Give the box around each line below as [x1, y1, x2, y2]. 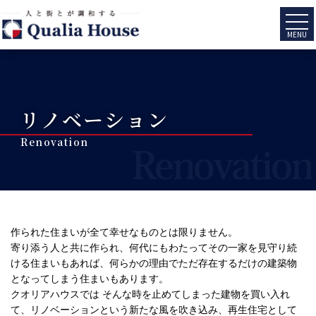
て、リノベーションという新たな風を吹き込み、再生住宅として [11, 305, 297, 315]
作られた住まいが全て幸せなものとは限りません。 [11, 227, 238, 237]
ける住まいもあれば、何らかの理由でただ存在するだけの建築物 [11, 258, 297, 268]
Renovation [20, 134, 89, 149]
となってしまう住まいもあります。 [11, 274, 169, 284]
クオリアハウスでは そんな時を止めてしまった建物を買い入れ [11, 289, 290, 299]
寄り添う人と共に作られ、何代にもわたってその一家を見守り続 [11, 243, 297, 253]
